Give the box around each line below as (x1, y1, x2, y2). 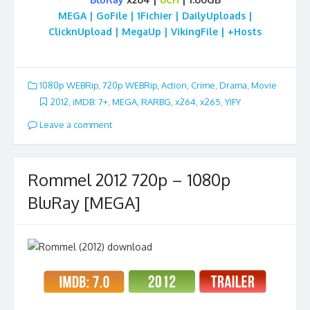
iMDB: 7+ (73, 95, 108, 107)
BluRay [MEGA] (28, 192, 140, 214)
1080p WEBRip (39, 80, 98, 91)
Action (161, 80, 187, 91)
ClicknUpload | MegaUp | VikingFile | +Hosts (48, 26, 262, 38)
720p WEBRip (102, 80, 157, 91)
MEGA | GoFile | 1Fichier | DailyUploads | (57, 10, 253, 22)
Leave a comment (37, 118, 112, 130)
